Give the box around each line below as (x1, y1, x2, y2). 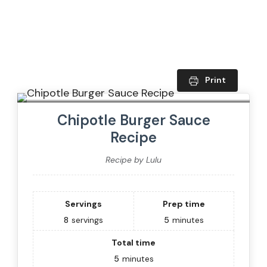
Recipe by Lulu (105, 154, 162, 165)
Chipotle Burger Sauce (57, 110, 210, 129)
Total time (111, 237, 156, 248)
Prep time (162, 198, 205, 209)
